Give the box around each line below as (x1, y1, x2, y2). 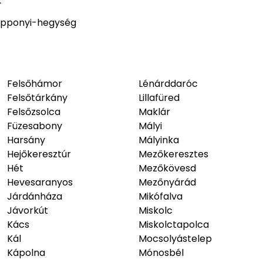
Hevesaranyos (7, 176, 73, 189)
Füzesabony (7, 119, 62, 133)
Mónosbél (139, 246, 184, 259)
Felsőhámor (7, 77, 62, 90)
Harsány (7, 133, 45, 147)
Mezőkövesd (139, 161, 196, 175)
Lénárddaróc (139, 77, 198, 90)
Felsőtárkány (7, 91, 68, 104)
